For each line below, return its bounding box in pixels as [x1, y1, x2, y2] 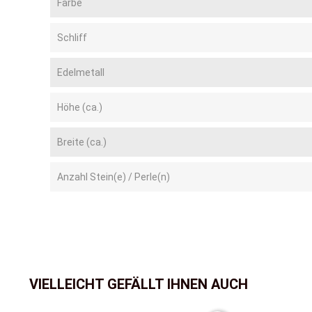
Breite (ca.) [57, 136, 107, 148]
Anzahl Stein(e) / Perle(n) [57, 171, 170, 183]
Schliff [57, 32, 87, 44]
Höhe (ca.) [57, 102, 102, 114]
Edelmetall [57, 67, 104, 79]
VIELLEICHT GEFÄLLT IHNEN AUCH [29, 276, 248, 293]
